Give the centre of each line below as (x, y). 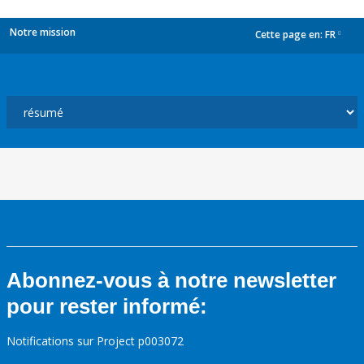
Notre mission (43, 32)
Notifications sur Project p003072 (95, 341)
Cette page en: (290, 35)
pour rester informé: (107, 306)
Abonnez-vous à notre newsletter (171, 280)
